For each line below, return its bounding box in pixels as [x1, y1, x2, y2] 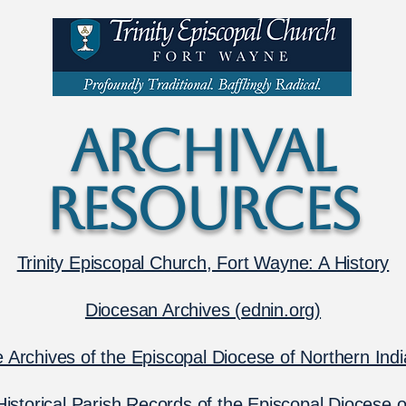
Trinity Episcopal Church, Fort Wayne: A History [16, 253, 390, 273]
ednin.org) [241, 300, 322, 320]
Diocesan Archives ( [84, 300, 242, 320]
